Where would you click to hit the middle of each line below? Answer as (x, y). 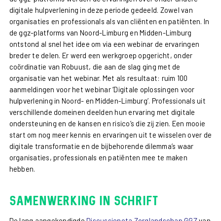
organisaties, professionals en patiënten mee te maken (98, 158)
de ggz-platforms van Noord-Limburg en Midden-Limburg (100, 33)
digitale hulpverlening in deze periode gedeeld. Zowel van (101, 10)
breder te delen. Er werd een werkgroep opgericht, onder (101, 55)
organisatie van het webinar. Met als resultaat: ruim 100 (98, 78)
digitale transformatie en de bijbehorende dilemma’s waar (101, 146)
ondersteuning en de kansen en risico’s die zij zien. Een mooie (107, 124)
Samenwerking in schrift (84, 201)
